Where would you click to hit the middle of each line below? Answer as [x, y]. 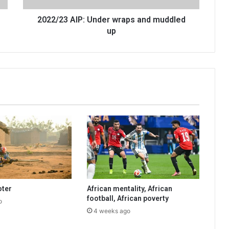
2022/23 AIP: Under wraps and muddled [111, 20]
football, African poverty [128, 199]
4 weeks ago [112, 211]
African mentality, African [129, 189]
